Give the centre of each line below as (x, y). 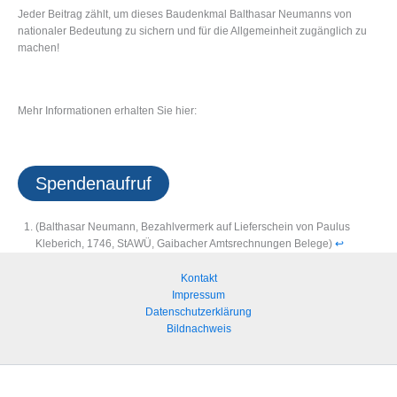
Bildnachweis (198, 329)
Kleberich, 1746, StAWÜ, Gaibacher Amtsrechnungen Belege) (185, 244)
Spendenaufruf (93, 184)
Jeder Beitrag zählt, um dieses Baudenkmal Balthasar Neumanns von (185, 14)
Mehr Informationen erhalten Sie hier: (107, 110)
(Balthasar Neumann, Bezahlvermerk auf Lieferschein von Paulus (193, 227)
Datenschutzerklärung (198, 312)
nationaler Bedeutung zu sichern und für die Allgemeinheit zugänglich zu (192, 31)
